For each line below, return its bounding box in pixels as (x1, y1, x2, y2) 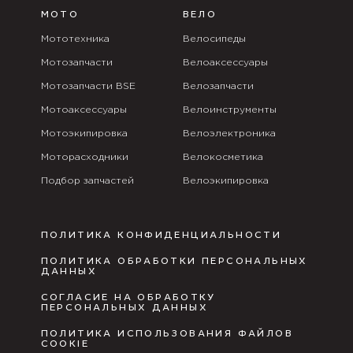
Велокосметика (182, 153, 263, 162)
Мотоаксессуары (40, 106, 127, 115)
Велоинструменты (182, 106, 277, 115)
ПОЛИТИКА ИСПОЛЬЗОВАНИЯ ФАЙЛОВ (40, 329, 294, 340)
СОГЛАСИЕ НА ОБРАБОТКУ (40, 293, 216, 303)
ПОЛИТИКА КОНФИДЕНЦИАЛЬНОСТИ (40, 231, 282, 241)
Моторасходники (40, 153, 128, 162)
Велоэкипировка (182, 176, 269, 186)
